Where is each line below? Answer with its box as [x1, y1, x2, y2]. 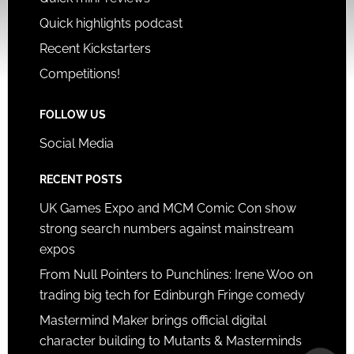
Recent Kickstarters [39, 40, 154, 56]
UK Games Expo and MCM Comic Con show [39, 200, 296, 216]
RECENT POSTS [39, 172, 122, 186]
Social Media [39, 135, 114, 151]
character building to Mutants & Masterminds [39, 333, 302, 348]
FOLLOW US [39, 107, 106, 121]
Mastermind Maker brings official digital [39, 312, 266, 328]
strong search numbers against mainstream [39, 220, 294, 236]
